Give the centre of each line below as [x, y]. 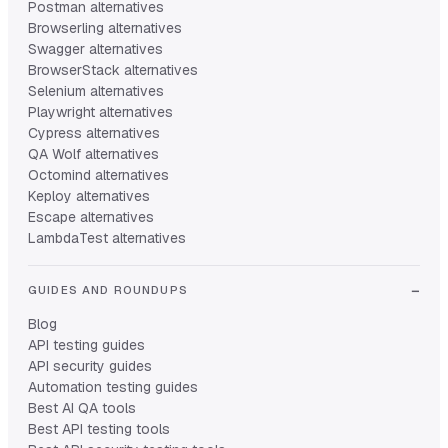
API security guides [90, 366]
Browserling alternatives [105, 28]
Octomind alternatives [98, 175]
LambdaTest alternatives [107, 238]
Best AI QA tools [82, 408]
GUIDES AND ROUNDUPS [108, 290]
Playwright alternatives [100, 112]
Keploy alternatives [89, 196]
